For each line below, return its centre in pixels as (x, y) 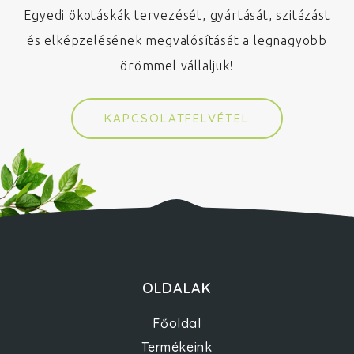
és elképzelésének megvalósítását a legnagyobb (177, 40)
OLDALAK (177, 288)
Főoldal (177, 323)
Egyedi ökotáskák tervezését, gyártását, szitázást (177, 15)
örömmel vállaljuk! (177, 65)
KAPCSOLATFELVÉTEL (177, 118)
